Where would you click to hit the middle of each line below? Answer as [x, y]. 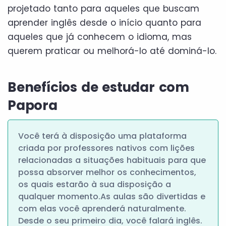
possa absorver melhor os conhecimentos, [107, 172]
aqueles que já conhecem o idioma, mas [100, 37]
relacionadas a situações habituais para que [112, 160]
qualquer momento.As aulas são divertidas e [112, 196]
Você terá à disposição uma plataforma [102, 136]
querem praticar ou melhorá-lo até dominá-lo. [112, 51]
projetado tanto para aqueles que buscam [103, 8]
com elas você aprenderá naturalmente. [102, 208]
